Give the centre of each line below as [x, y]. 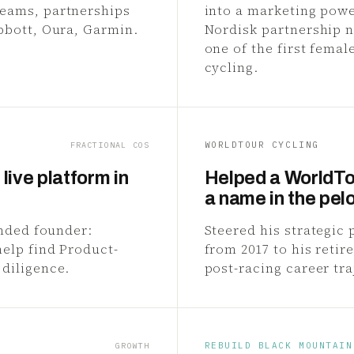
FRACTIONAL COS [110, 145]
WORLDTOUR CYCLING [262, 145]
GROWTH [133, 346]
